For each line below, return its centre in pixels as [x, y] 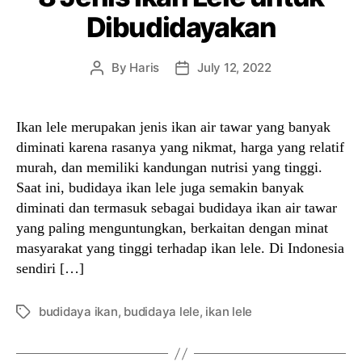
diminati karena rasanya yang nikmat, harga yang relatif [180, 147]
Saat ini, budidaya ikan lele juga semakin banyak [160, 187]
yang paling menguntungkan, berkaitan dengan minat [172, 228]
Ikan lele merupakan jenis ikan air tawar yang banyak [173, 127]
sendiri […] [50, 268]
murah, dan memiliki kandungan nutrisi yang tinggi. [169, 167]
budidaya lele [162, 311]
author [115, 86]
